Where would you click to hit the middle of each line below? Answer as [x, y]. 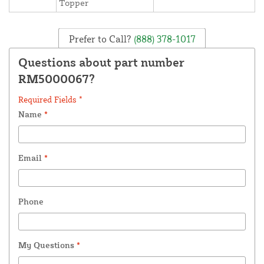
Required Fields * [50, 100]
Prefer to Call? [100, 39]
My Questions [47, 245]
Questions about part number [101, 62]
